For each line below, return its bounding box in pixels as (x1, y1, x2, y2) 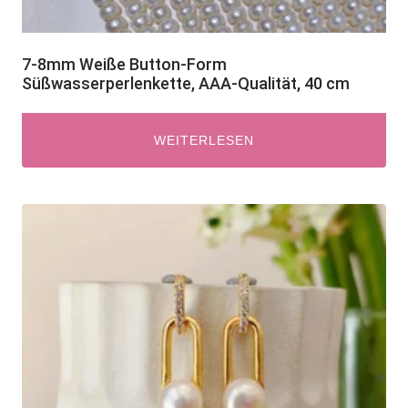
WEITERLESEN (154, 133, 254, 148)
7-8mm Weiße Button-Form (22, 55, 227, 74)
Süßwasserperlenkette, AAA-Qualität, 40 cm (22, 74, 350, 93)
